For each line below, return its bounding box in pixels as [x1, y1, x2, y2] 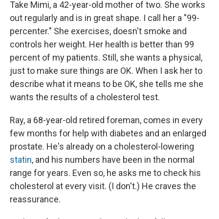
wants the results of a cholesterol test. [10, 92, 160, 103]
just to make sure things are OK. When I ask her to [10, 66, 202, 76]
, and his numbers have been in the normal [32, 154, 195, 165]
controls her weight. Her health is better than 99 [10, 39, 194, 50]
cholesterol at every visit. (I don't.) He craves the [10, 181, 196, 192]
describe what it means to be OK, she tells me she [10, 79, 203, 89]
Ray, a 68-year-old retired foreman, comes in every [10, 115, 203, 126]
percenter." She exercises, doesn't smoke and [10, 26, 187, 37]
